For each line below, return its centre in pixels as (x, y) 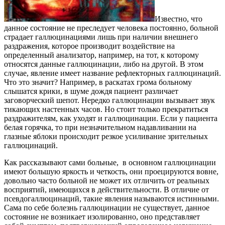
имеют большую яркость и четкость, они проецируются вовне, (111, 172)
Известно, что (179, 19)
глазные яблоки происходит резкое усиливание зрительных (106, 137)
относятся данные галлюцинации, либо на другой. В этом (104, 64)
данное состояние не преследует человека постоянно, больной (111, 28)
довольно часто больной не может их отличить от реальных (107, 181)
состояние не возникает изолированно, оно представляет (102, 217)
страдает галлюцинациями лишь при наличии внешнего (101, 37)
